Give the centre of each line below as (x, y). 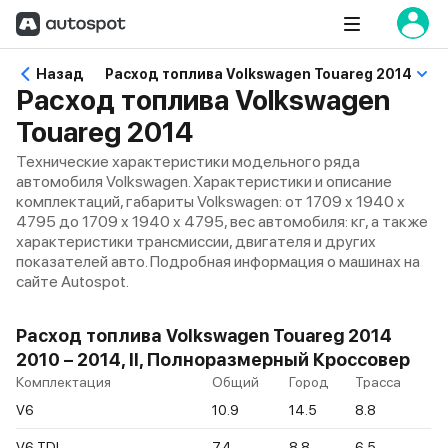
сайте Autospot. (72, 281)
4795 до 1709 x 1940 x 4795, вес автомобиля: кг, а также (222, 221)
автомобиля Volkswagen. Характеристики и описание (204, 181)
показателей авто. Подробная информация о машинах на (218, 261)
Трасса (378, 382)
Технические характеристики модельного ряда (188, 161)
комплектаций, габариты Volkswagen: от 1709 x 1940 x (210, 201)
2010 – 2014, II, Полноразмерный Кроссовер (213, 359)
